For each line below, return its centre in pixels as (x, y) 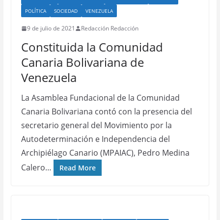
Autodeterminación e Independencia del (95, 139)
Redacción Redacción (110, 28)
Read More (77, 168)
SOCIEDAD (66, 11)
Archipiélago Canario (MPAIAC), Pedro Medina (105, 153)
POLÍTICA (35, 11)
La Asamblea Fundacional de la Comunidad (100, 98)
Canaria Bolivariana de (82, 62)
